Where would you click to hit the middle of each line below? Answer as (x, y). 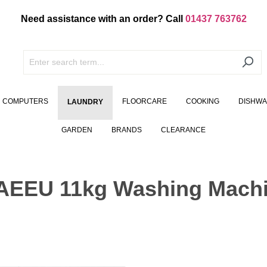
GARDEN (77, 130)
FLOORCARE (145, 102)
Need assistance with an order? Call (103, 19)
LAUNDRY (85, 102)
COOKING (203, 102)
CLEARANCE (183, 130)
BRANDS (127, 130)
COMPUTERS (25, 102)
